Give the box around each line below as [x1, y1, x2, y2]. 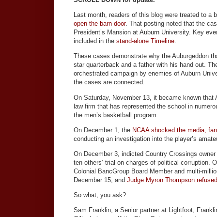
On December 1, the [74, 126, 132, 134]
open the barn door [74, 20, 125, 28]
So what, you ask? [74, 191, 128, 199]
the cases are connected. [74, 78, 145, 86]
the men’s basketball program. [74, 111, 158, 119]
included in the [74, 37, 116, 45]
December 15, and [74, 176, 127, 184]
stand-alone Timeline [116, 37, 174, 45]
